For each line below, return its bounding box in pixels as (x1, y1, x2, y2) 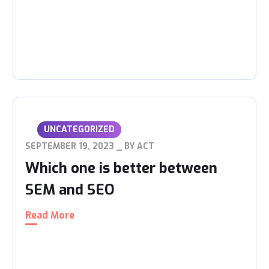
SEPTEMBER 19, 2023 (25, 141, 115, 152)
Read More (25, 209, 75, 222)
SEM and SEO (25, 180, 115, 199)
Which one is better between (25, 159, 218, 178)
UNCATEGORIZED (44, 124, 115, 135)
